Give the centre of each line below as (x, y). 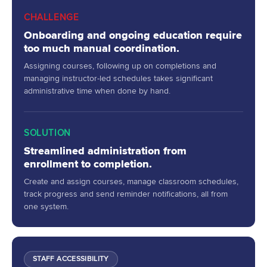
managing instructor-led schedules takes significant (118, 78)
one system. (46, 206)
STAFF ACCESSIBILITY (71, 259)
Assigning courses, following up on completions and (120, 66)
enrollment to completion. (88, 164)
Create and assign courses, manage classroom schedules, (131, 181)
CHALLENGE (52, 17)
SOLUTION (47, 133)
